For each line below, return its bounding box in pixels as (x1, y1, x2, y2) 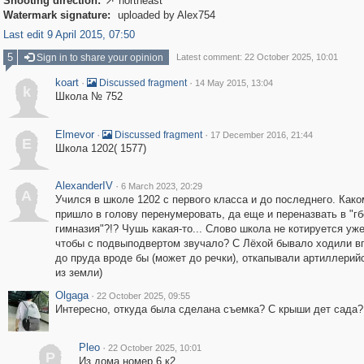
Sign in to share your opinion (33, 52, 163, 63)
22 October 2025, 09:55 (96, 291, 190, 301)
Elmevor (54, 128, 94, 141)
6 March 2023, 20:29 (120, 181, 202, 191)
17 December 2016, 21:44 (210, 130, 313, 140)
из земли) (54, 266, 102, 279)
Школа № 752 (54, 90, 123, 102)
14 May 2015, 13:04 (194, 78, 273, 88)
